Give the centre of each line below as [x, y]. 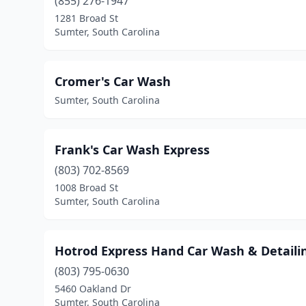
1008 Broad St [86, 187]
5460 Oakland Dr [93, 289]
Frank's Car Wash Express [132, 150]
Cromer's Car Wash [113, 81]
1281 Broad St [86, 18]
